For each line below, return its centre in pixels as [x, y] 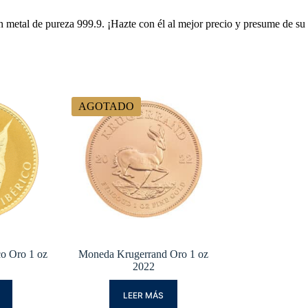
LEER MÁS [144, 296]
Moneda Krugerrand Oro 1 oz [144, 254]
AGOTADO [106, 107]
